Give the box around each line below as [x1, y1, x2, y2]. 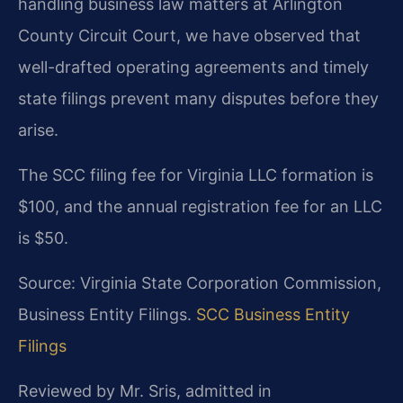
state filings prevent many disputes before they [18, 88, 379, 108]
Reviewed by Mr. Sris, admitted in [18, 381, 272, 400]
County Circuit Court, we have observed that [18, 25, 361, 45]
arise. [18, 120, 58, 139]
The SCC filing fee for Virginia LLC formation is [18, 165, 373, 184]
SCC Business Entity [196, 304, 350, 324]
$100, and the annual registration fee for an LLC [18, 196, 382, 216]
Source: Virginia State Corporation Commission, [18, 273, 381, 292]
